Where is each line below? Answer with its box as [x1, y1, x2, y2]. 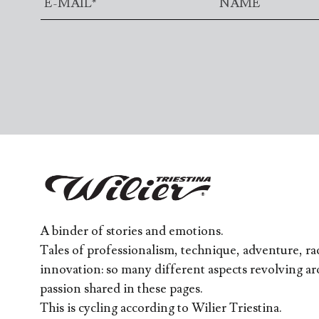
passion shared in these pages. [40, 280, 204, 297]
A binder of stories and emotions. [40, 222, 224, 239]
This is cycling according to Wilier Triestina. [40, 299, 283, 316]
